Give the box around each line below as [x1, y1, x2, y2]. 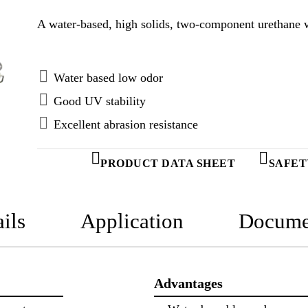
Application [80, 208, 184, 233]
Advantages [154, 275, 223, 291]
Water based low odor [53, 70, 163, 85]
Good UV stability [53, 93, 146, 108]
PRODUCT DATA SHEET [100, 157, 235, 169]
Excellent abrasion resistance [53, 117, 198, 131]
